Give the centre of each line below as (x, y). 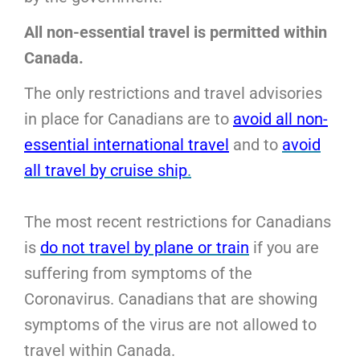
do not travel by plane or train (145, 247)
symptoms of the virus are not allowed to (170, 324)
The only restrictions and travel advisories (173, 93)
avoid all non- (280, 119)
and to (256, 144)
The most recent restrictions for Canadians (178, 221)
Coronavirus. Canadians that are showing (171, 299)
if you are (284, 247)
